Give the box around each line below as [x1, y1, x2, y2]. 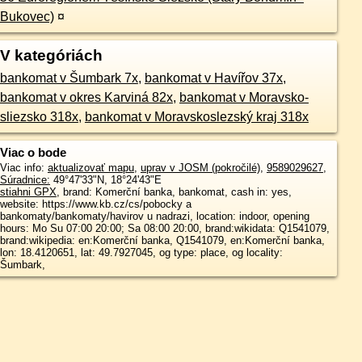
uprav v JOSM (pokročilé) [140, 162, 260, 174]
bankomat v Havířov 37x [144, 71, 283, 85]
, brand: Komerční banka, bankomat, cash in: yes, [56, 186, 292, 198]
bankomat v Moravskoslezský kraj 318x [84, 110, 309, 124]
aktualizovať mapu [47, 162, 134, 174]
